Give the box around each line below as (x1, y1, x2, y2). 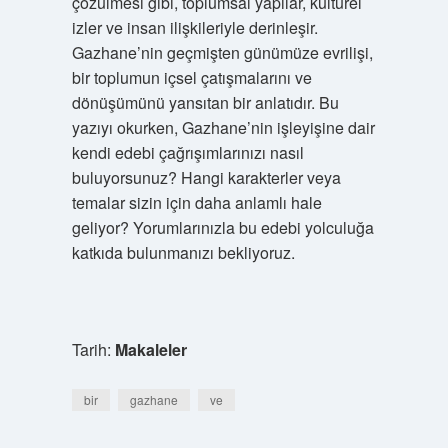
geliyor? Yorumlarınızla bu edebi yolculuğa (71, 216, 374, 239)
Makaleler (114, 338, 187, 361)
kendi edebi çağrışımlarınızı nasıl (71, 141, 304, 164)
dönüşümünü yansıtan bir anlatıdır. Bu (71, 91, 339, 114)
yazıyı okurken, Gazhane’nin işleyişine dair (71, 116, 375, 139)
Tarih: (71, 338, 115, 361)
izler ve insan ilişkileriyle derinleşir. (71, 16, 318, 39)
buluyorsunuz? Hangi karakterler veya (71, 166, 341, 189)
